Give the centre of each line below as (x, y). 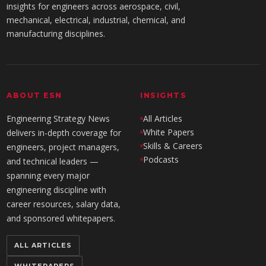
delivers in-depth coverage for (64, 133)
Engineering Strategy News (58, 118)
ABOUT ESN (34, 95)
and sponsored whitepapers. (61, 218)
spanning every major (48, 175)
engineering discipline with (57, 190)
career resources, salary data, (64, 204)
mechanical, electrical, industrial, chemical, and (96, 20)
